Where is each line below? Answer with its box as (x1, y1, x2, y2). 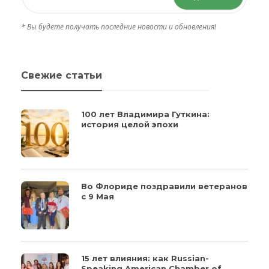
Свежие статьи (21, 69, 102, 81)
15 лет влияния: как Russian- (81, 253, 209, 263)
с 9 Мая (81, 191, 114, 201)
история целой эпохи (81, 119, 178, 129)
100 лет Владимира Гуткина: (81, 109, 210, 119)
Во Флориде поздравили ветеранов (81, 181, 247, 191)
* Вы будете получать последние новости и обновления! (21, 21, 216, 32)
